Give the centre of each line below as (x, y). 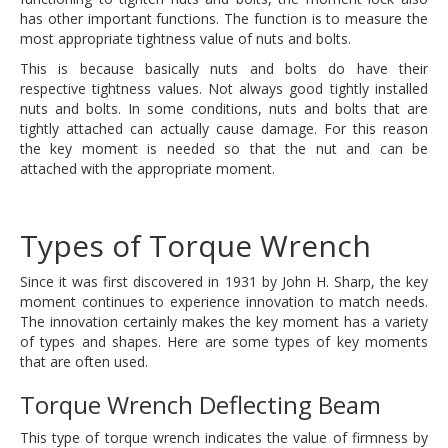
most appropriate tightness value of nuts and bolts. (185, 38)
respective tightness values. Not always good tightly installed (224, 88)
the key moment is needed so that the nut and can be (224, 148)
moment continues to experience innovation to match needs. (224, 301)
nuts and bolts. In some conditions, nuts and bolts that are (224, 108)
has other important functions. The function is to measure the (224, 18)
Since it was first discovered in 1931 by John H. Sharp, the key (224, 281)
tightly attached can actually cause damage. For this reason (224, 128)
